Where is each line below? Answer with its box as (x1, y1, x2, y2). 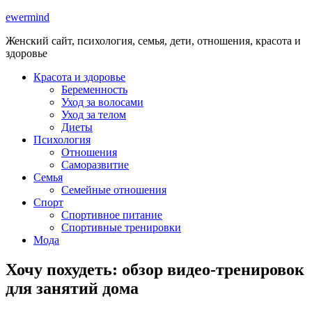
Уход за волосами (61, 96, 143, 108)
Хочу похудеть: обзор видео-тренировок (6, 260, 304, 279)
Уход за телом (61, 109, 126, 120)
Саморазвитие (61, 159, 129, 171)
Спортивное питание (61, 209, 162, 221)
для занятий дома (6, 279, 139, 297)
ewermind (6, 11, 49, 23)
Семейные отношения (61, 184, 166, 196)
